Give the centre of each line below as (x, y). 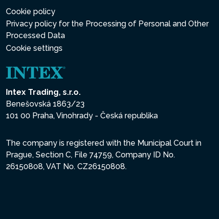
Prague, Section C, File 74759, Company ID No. (90, 154)
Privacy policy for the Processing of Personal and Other (107, 24)
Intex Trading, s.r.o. (43, 92)
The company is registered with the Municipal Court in (104, 143)
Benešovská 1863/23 (45, 104)
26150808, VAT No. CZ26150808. (66, 166)
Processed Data (35, 36)
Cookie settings (34, 48)
